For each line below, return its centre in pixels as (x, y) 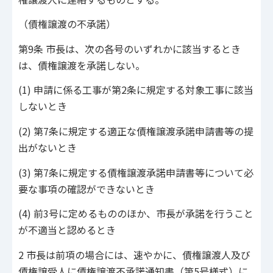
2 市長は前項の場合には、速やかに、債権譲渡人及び (134, 254)
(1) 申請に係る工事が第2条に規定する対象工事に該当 (136, 90)
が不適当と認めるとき (67, 230)
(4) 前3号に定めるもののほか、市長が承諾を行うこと (136, 214)
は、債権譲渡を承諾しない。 (82, 65)
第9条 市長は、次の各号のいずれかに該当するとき (129, 48)
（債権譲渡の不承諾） (67, 24)
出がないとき (48, 148)
